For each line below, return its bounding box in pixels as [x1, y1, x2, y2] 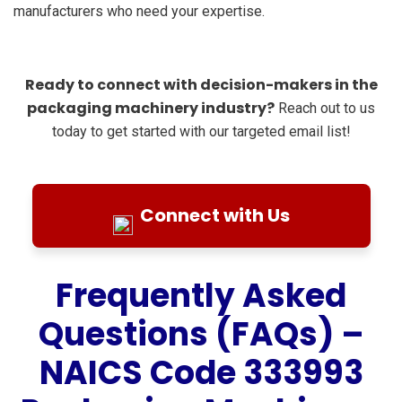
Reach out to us [275, 99, 375, 117]
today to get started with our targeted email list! [51, 122, 351, 140]
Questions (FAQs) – [38, 310, 364, 357]
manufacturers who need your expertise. [13, 2, 265, 20]
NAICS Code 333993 [39, 349, 363, 396]
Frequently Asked [56, 272, 346, 319]
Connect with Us [139, 202, 290, 228]
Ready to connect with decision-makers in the [24, 74, 378, 95]
